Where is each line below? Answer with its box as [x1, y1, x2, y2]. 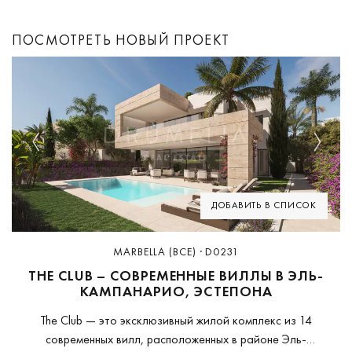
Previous [34, 143, 76, 160]
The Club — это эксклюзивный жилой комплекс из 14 [40, 311, 312, 328]
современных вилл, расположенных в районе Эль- [46, 330, 306, 347]
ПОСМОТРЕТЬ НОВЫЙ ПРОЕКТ [12, 31, 229, 49]
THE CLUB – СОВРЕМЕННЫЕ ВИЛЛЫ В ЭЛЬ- [28, 266, 324, 284]
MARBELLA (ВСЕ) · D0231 [112, 244, 239, 258]
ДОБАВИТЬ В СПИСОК [211, 198, 317, 211]
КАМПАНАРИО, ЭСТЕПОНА [79, 281, 273, 300]
